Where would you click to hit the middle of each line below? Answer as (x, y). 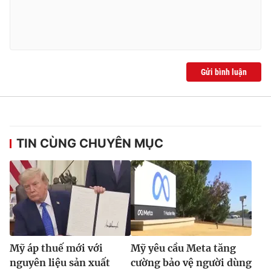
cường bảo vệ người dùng (191, 263)
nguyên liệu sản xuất (60, 263)
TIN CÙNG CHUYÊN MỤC (90, 144)
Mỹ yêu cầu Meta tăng (183, 248)
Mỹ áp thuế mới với (56, 248)
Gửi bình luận (224, 72)
